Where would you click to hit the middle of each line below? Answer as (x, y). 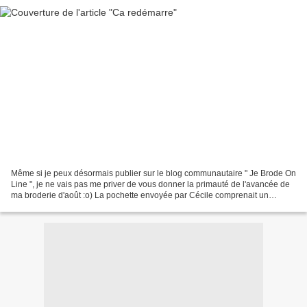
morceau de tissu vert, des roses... (74, 206)
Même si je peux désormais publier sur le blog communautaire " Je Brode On (153, 173)
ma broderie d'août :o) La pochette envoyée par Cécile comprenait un (140, 195)
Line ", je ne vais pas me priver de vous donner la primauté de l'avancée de (150, 184)
